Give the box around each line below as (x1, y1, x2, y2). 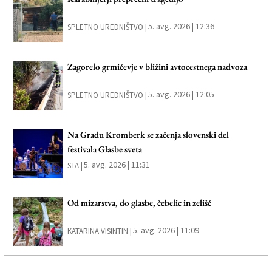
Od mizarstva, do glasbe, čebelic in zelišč (67, 196, 211, 208)
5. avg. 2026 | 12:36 (148, 21, 214, 32)
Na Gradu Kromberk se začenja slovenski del (67, 128, 229, 140)
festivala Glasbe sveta (67, 143, 142, 155)
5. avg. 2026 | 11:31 (83, 158, 150, 170)
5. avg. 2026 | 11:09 (132, 224, 199, 236)
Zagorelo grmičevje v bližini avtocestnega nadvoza (67, 61, 247, 73)
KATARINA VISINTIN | (67, 225, 132, 236)
